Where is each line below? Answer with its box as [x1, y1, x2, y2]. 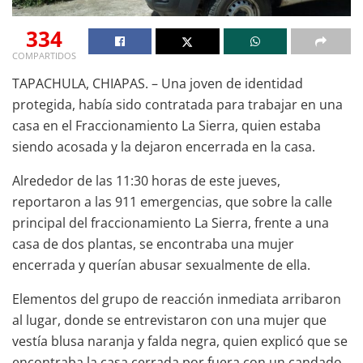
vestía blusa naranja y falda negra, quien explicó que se [12, 331, 348, 350]
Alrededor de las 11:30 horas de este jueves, [12, 171, 280, 190]
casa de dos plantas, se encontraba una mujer [12, 234, 294, 253]
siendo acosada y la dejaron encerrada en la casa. [12, 137, 315, 156]
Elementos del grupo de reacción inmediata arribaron [12, 289, 341, 308]
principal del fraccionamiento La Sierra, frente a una [12, 213, 329, 232]
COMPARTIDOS [12, 49, 76, 62]
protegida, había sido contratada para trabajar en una [12, 95, 343, 113]
